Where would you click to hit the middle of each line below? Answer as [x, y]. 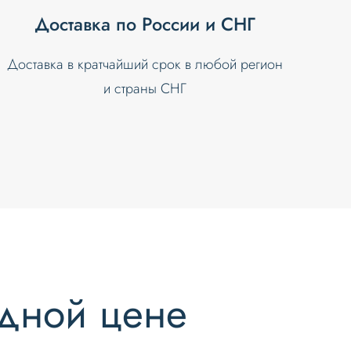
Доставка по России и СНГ [145, 24]
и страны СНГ [145, 88]
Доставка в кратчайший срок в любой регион [145, 64]
